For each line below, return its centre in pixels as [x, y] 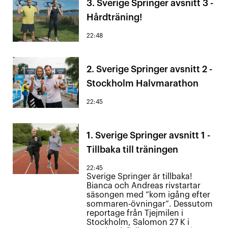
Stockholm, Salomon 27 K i [138, 222]
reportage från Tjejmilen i [135, 213]
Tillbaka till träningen [132, 150]
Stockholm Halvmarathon [142, 83]
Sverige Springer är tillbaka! [139, 177]
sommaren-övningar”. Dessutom [150, 204]
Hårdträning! [114, 17]
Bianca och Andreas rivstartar [144, 186]
